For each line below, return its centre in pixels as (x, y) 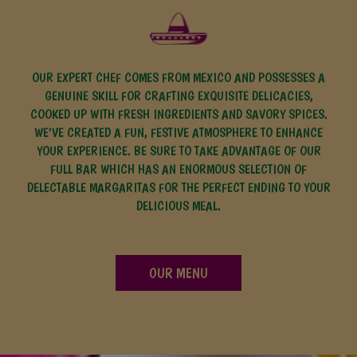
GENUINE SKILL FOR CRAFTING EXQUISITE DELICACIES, (178, 96)
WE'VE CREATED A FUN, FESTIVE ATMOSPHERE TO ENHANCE (178, 132)
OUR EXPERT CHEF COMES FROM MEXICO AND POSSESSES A (178, 77)
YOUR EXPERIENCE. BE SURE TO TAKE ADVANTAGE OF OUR (178, 151)
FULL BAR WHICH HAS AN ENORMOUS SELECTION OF (178, 169)
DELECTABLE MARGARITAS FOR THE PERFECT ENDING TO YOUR (178, 187)
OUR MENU (178, 273)
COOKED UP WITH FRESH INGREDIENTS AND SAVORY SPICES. (178, 114)
